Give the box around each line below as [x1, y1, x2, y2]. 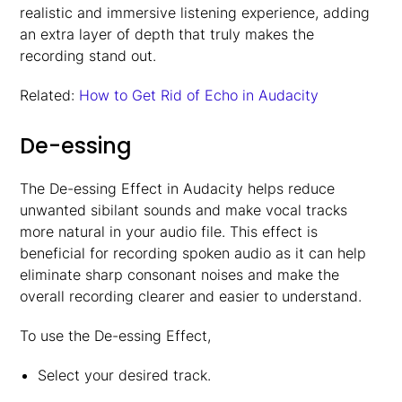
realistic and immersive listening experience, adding [20, 4, 371, 22]
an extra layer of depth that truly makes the [20, 25, 315, 43]
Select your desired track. [37, 366, 211, 384]
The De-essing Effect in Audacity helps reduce [20, 179, 336, 197]
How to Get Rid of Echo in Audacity [79, 86, 319, 104]
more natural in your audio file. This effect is [20, 223, 319, 240]
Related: [20, 86, 80, 104]
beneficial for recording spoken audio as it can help [20, 244, 367, 262]
